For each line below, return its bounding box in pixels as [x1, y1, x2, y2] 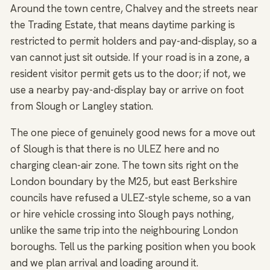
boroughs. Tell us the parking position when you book [10, 240, 256, 254]
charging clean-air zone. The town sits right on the [10, 159, 239, 172]
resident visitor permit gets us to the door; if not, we [10, 67, 246, 81]
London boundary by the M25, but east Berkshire [10, 175, 237, 189]
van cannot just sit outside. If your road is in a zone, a [10, 51, 250, 64]
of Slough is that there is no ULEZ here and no [10, 142, 219, 156]
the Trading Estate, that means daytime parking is [10, 18, 235, 32]
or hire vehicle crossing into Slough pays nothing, [10, 207, 234, 221]
